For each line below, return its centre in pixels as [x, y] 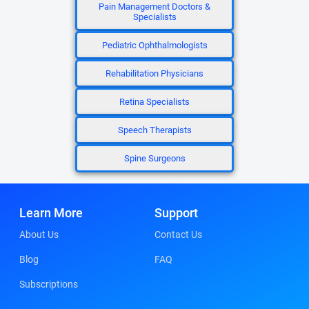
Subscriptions [49, 284]
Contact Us [178, 235]
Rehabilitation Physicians [154, 73]
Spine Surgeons [154, 158]
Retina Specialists [154, 102]
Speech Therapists [154, 130]
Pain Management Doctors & [154, 7]
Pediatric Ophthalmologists [154, 45]
